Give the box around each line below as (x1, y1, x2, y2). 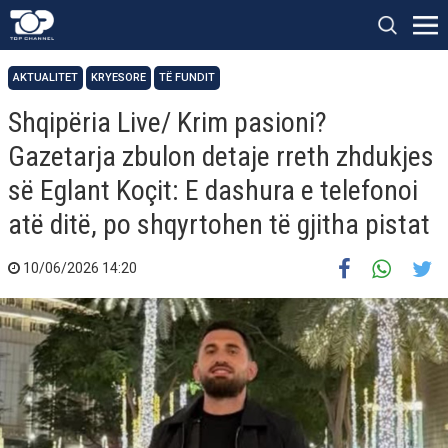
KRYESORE (91, 71, 146, 84)
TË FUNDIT (159, 71, 215, 84)
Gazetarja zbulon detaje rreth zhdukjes (8, 140, 434, 173)
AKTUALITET (13, 71, 78, 84)
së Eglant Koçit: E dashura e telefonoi (8, 174, 418, 207)
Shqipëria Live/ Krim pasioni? (8, 106, 327, 139)
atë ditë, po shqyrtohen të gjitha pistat (8, 208, 430, 241)
